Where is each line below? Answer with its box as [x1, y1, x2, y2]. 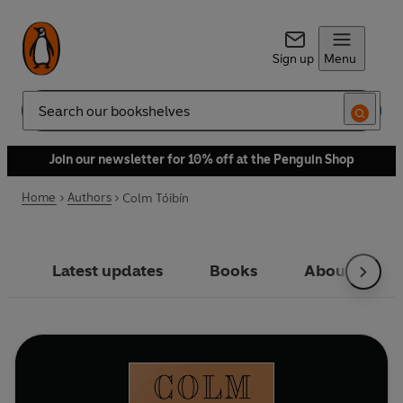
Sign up [272, 51, 314, 67]
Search [22, 110, 61, 126]
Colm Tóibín [121, 190, 190, 206]
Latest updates [52, 261, 163, 281]
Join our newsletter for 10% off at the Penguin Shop [49, 152, 354, 167]
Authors [67, 190, 112, 205]
